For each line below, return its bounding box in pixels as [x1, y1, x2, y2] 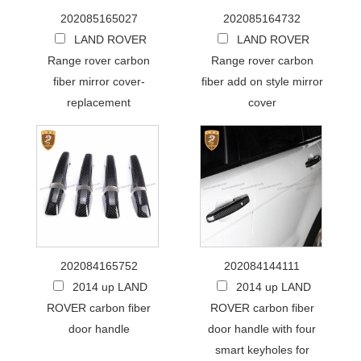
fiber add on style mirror [201, 75, 323, 88]
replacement [67, 96, 131, 109]
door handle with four [208, 322, 317, 335]
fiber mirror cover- [52, 75, 145, 88]
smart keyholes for [214, 343, 309, 356]
